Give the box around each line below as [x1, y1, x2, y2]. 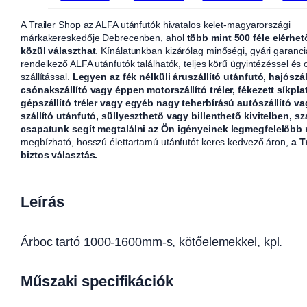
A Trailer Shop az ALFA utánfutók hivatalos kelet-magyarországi [21, 19, 291, 31]
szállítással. [21, 71, 73, 83]
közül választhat [21, 45, 96, 57]
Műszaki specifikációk [21, 273, 173, 291]
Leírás [21, 193, 64, 211]
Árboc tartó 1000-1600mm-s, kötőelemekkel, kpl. [21, 234, 283, 249]
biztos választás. [21, 149, 98, 161]
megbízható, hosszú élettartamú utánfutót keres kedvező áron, [21, 136, 291, 148]
